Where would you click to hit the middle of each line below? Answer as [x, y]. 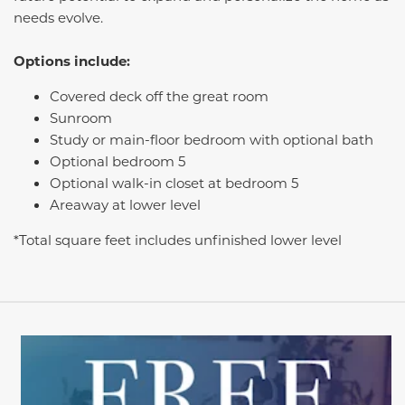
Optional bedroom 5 [118, 161]
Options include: [72, 61]
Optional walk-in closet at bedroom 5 [174, 183]
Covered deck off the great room [159, 96]
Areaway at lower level [125, 205]
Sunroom [81, 118]
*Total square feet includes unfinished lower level [178, 240]
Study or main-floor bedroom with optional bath [212, 140]
